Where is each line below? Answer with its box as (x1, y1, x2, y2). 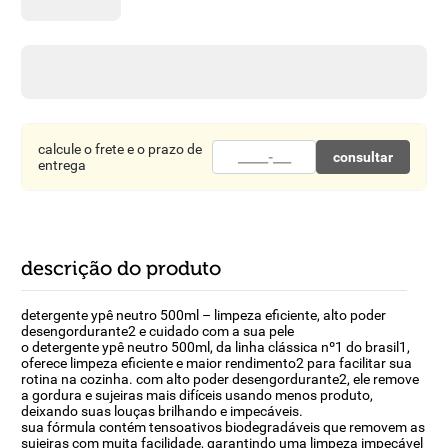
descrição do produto (20, 257, 221, 280)
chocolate (70, 90, 129, 108)
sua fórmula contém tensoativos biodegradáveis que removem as (20, 419, 425, 435)
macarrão (70, 47, 128, 65)
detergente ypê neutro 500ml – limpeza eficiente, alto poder (20, 307, 386, 323)
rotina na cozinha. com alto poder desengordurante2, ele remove (20, 371, 419, 387)
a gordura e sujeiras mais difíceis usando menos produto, (20, 387, 373, 403)
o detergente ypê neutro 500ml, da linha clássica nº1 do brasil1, (20, 339, 410, 355)
